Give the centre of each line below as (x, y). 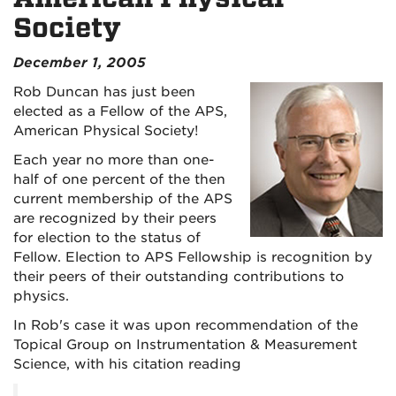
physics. (41, 296)
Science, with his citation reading (127, 364)
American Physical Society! (106, 131)
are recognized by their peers (115, 218)
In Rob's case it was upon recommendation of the (186, 325)
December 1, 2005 (80, 63)
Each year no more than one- (114, 160)
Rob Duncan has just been (104, 92)
